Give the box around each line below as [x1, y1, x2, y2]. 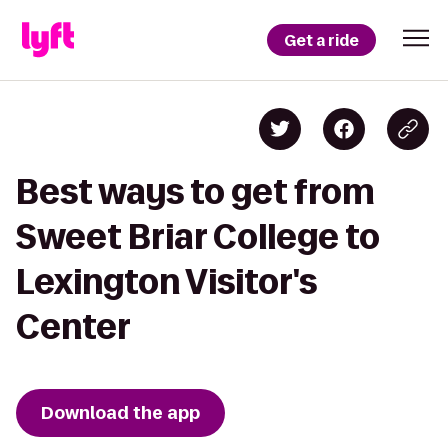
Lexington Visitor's [16, 263, 317, 300]
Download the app [41, 401, 200, 425]
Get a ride [284, 29, 359, 51]
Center [16, 308, 131, 345]
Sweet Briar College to [16, 218, 380, 255]
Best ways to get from [16, 173, 375, 210]
